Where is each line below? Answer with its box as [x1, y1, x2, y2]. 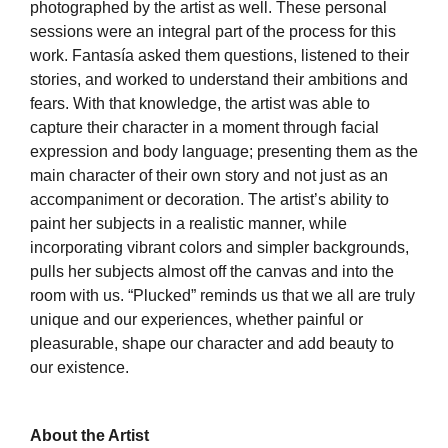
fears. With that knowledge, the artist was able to [30, 94, 370, 112]
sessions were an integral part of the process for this [30, 22, 396, 40]
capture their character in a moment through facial [30, 118, 379, 136]
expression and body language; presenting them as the [30, 142, 418, 160]
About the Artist [30, 426, 149, 444]
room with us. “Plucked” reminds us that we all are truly [30, 286, 415, 304]
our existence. [30, 358, 129, 376]
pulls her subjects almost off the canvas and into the [30, 262, 394, 280]
